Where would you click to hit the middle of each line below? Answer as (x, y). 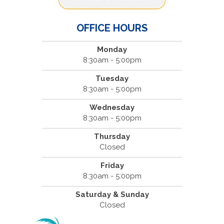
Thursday (112, 136)
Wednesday (112, 107)
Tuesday (112, 78)
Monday (112, 49)
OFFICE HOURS (112, 28)
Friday (112, 165)
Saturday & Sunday (112, 194)
